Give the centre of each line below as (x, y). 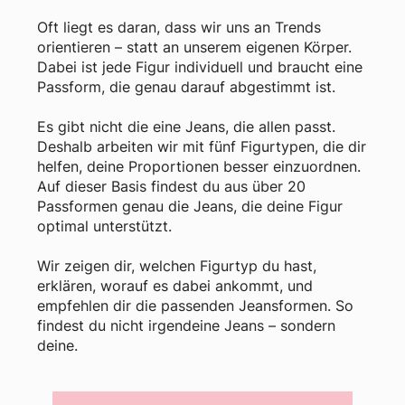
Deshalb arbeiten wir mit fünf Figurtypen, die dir (202, 146)
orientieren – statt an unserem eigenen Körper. (195, 47)
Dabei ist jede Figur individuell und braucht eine (200, 66)
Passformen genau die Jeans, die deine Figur (190, 206)
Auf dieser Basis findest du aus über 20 (172, 186)
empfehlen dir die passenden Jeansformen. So (196, 305)
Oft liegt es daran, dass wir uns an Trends (179, 27)
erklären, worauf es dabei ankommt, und (175, 285)
